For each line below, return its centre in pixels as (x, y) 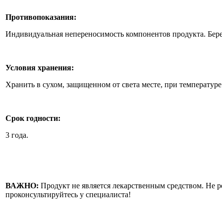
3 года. (17, 135)
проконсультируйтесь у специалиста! (68, 194)
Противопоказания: (41, 17)
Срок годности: (33, 118)
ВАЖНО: (22, 186)
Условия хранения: (40, 68)
